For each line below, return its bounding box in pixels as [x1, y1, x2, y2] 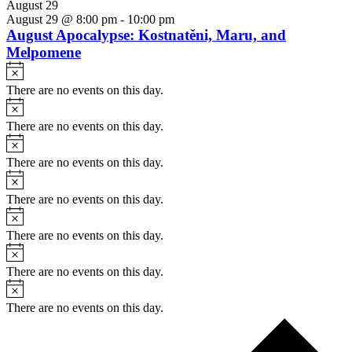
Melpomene [6, 44, 81, 61]
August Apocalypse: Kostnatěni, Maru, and [6, 27, 286, 44]
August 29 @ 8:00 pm [6, 13, 117, 27]
